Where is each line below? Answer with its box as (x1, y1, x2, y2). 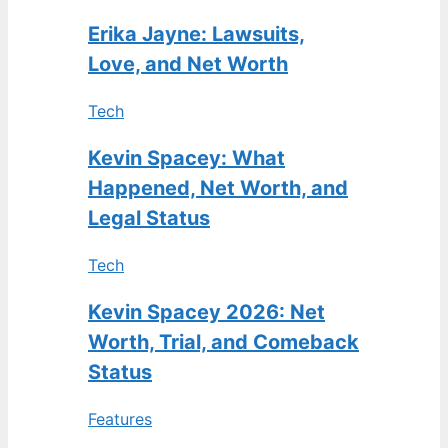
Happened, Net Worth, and (88, 176, 348, 200)
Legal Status (88, 206, 210, 230)
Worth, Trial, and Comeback (88, 330, 359, 354)
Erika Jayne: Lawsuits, (88, 22, 305, 46)
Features (88, 409, 152, 429)
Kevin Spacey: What (88, 146, 285, 170)
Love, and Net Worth (88, 52, 288, 76)
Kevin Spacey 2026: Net (88, 300, 325, 324)
